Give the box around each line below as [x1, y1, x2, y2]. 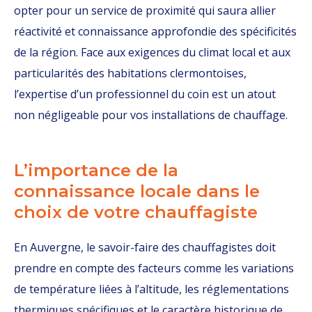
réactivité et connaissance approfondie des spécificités [14, 24, 297, 39]
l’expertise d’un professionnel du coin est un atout [14, 86, 276, 102]
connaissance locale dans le [14, 181, 260, 201]
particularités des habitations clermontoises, [14, 65, 247, 81]
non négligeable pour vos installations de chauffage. [14, 107, 288, 123]
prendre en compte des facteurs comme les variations [14, 260, 294, 276]
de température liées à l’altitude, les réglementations [14, 281, 289, 297]
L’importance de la [14, 160, 178, 180]
